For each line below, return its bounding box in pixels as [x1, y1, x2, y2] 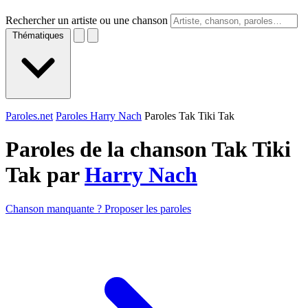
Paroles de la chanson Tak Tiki [5, 137, 291, 162]
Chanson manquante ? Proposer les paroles [5, 202, 191, 214]
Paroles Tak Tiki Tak [144, 110, 234, 122]
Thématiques [12, 30, 64, 41]
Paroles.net [5, 110, 53, 122]
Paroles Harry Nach [56, 110, 142, 122]
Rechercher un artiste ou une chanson [5, 14, 168, 26]
